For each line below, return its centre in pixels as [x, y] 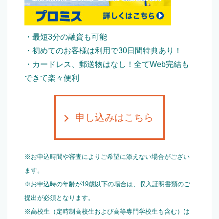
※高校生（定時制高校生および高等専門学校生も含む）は [107, 212]
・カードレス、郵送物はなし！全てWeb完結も [107, 65]
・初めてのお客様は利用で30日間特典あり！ [103, 51]
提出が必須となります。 [59, 198]
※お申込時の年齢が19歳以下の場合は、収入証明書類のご [107, 184]
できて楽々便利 [52, 78]
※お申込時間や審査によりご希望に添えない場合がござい [107, 157]
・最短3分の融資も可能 [66, 37]
